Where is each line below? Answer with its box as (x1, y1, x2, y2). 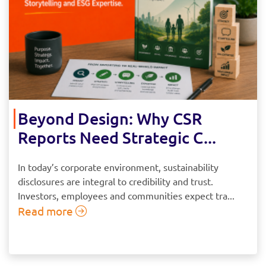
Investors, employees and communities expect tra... (18, 189, 235, 201)
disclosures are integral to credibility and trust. (18, 175, 213, 187)
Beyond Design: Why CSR (18, 107, 202, 128)
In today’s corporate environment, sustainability (18, 160, 218, 173)
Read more (18, 203, 75, 218)
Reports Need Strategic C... (18, 126, 216, 147)
